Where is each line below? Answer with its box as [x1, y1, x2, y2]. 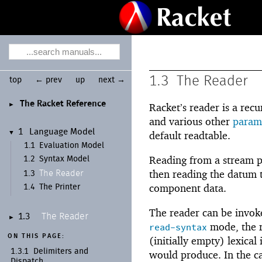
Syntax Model [39, 155, 90, 164]
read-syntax [149, 221, 207, 234]
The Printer [39, 183, 81, 192]
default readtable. [149, 129, 230, 142]
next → [98, 75, 125, 84]
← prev [35, 75, 62, 84]
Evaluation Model [39, 142, 105, 150]
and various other [149, 115, 233, 128]
